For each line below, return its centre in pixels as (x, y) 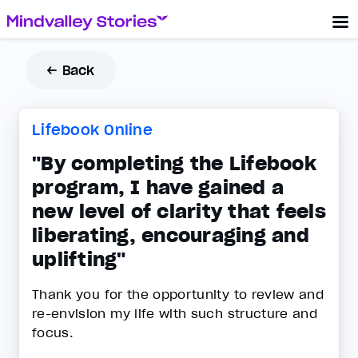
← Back (71, 70)
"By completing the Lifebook (174, 163)
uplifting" (79, 259)
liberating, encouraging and (171, 235)
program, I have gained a (158, 187)
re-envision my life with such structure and (175, 313)
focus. (55, 332)
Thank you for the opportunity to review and (178, 294)
